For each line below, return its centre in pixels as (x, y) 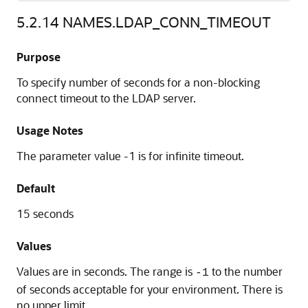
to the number (246, 271)
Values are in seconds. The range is (106, 271)
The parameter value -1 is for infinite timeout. (130, 156)
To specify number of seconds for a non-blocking (138, 82)
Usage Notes (50, 130)
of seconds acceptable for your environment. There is (150, 289)
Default (36, 188)
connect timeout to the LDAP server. (106, 98)
